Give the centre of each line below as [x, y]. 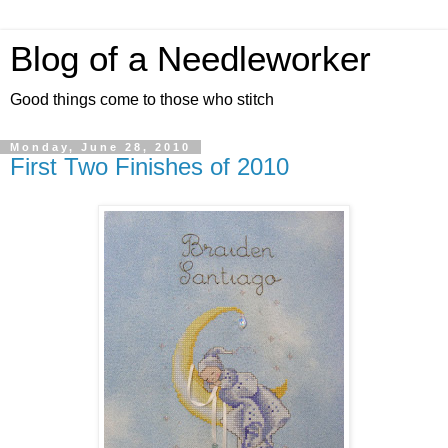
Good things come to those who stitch [142, 99]
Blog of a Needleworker [190, 59]
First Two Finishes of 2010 [149, 166]
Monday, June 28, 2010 [100, 147]
